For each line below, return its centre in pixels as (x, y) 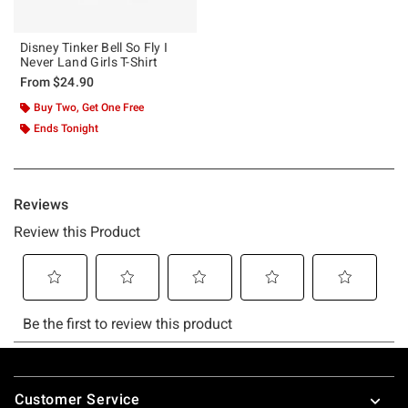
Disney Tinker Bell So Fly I (94, 47)
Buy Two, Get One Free (89, 107)
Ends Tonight (66, 128)
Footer (36, 378)
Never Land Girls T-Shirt (89, 61)
